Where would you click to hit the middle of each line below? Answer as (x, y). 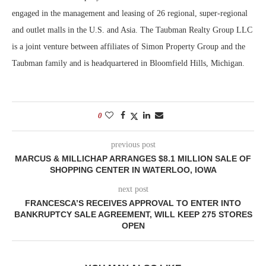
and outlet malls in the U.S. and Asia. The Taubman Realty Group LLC (132, 30)
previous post (133, 144)
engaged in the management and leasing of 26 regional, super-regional (130, 13)
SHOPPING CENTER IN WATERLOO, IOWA (133, 170)
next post (133, 189)
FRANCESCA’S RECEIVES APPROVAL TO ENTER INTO (133, 203)
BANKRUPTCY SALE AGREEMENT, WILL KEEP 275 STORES (133, 214)
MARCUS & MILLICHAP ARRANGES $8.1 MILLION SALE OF (133, 158)
